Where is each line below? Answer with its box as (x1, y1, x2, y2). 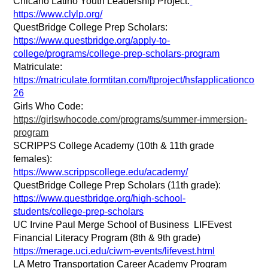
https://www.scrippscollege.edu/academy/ (13, 166, 188, 177)
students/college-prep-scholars (13, 206, 144, 217)
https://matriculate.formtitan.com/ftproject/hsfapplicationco (13, 74, 255, 85)
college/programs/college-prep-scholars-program (13, 48, 220, 59)
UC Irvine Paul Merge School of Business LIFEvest (13, 219, 232, 230)
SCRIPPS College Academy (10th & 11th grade (13, 140, 215, 151)
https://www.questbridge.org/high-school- (13, 193, 186, 203)
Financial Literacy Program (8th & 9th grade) (13, 232, 201, 243)
